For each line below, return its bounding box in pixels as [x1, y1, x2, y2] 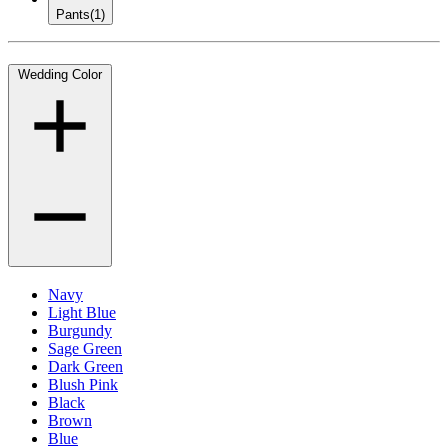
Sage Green [48, 339, 122, 357]
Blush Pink [48, 375, 118, 393]
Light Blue [48, 303, 116, 321]
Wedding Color [18, 66, 102, 82]
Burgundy [48, 321, 112, 339]
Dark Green [48, 357, 123, 375]
